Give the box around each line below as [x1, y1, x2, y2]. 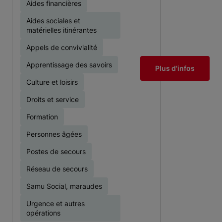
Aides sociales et [26, 16, 80, 25]
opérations [26, 209, 60, 217]
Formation [26, 112, 58, 121]
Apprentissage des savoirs [26, 60, 112, 69]
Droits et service [26, 95, 79, 104]
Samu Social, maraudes [26, 182, 102, 190]
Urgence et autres [26, 199, 85, 208]
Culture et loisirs [26, 78, 78, 86]
